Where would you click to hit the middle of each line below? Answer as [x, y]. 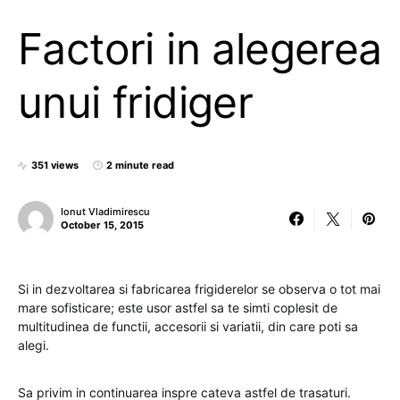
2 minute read [140, 165]
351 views [55, 165]
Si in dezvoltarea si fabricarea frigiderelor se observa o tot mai [199, 289]
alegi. [33, 345]
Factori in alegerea [200, 49]
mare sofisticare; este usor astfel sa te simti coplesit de [178, 308]
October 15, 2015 [102, 225]
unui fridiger [136, 102]
